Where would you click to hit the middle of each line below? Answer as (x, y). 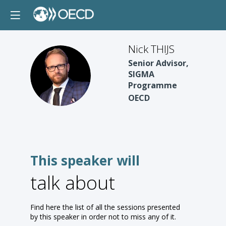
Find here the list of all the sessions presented (105, 207)
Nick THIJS (151, 49)
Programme (153, 85)
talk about (73, 182)
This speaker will (85, 160)
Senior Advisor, (158, 63)
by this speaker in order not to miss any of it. (103, 217)
